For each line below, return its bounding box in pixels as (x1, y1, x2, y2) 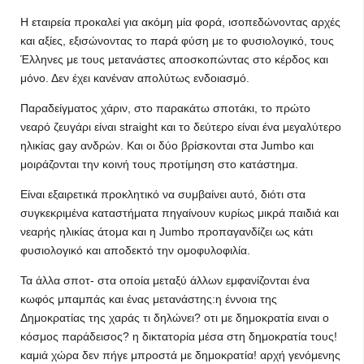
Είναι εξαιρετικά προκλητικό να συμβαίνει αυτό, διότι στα (20, 188, 305, 201)
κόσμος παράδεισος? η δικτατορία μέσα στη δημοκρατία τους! (20, 330, 337, 343)
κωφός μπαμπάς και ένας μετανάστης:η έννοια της (20, 292, 277, 305)
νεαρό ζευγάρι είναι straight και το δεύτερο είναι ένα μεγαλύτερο (20, 120, 341, 133)
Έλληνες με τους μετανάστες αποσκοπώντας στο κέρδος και (20, 53, 328, 66)
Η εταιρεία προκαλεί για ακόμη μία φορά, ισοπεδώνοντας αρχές (20, 15, 340, 28)
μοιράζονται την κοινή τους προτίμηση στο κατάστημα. (20, 158, 298, 171)
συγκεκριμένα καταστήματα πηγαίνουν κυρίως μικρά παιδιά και (20, 206, 339, 219)
